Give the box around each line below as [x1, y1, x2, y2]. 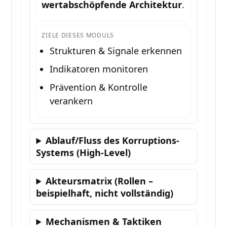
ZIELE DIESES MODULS [42, 31, 115, 40]
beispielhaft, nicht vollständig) [36, 187, 174, 200]
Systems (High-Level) [36, 146, 131, 159]
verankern [50, 95, 93, 107]
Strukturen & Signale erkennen [50, 45, 182, 57]
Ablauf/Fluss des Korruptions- [46, 134, 180, 147]
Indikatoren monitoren [50, 63, 148, 75]
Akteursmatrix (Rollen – [46, 175, 154, 187]
